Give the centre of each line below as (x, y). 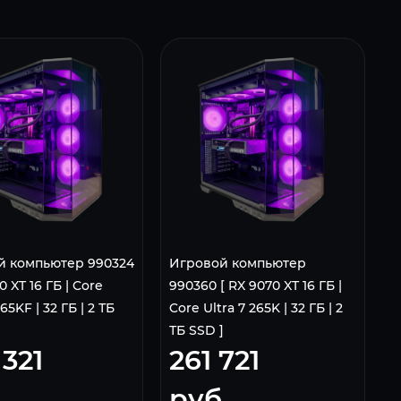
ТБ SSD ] (196, 331)
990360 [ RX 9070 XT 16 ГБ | (255, 286)
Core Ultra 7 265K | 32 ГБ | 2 (256, 308)
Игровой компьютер (237, 264)
